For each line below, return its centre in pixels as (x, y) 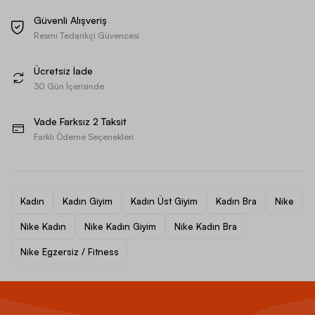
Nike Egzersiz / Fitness (70, 251)
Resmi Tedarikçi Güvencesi (86, 35)
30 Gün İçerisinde (69, 86)
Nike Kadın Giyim (120, 226)
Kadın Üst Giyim (164, 201)
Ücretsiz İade (63, 70)
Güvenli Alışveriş (70, 20)
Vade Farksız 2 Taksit (80, 121)
